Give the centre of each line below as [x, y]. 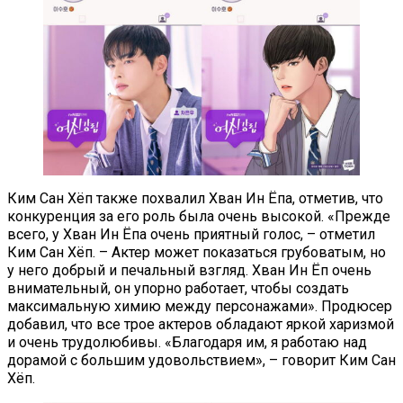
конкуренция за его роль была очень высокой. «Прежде [199, 216]
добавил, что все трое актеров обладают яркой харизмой [201, 324]
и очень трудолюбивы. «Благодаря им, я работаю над [187, 342]
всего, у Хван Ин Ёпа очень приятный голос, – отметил [191, 234]
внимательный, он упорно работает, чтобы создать [178, 288]
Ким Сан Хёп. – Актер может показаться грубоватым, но [197, 252]
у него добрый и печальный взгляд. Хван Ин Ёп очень [189, 270]
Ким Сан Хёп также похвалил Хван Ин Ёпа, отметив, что [195, 198]
